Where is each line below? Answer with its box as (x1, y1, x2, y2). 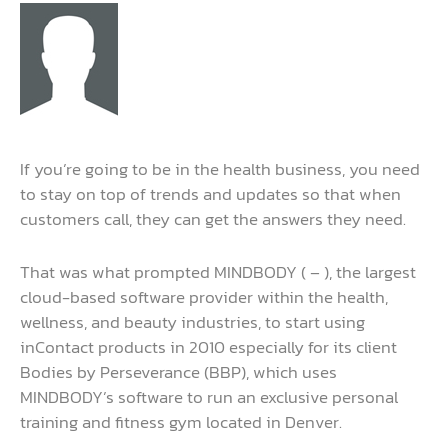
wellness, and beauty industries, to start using (20, 308, 365, 335)
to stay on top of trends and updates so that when (20, 181, 401, 208)
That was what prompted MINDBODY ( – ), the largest (20, 258, 416, 285)
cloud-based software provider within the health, (20, 283, 388, 310)
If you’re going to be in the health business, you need (20, 156, 420, 183)
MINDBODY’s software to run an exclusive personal (20, 383, 398, 410)
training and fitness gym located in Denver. (20, 408, 342, 435)
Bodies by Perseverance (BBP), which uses (20, 358, 337, 385)
